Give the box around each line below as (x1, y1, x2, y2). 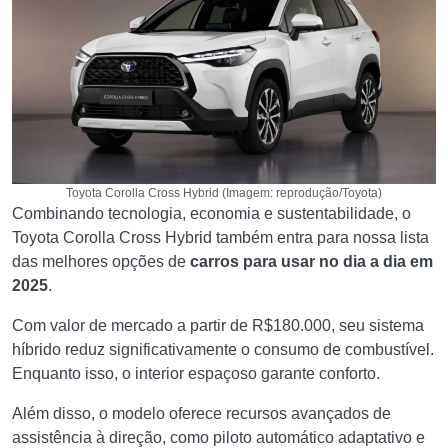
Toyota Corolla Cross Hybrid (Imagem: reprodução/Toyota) (66, 186, 382, 200)
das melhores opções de (12, 253, 190, 270)
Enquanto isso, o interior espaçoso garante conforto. (12, 365, 384, 382)
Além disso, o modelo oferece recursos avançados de (12, 405, 391, 422)
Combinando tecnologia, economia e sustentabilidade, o (12, 205, 411, 222)
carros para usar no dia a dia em (190, 253, 433, 270)
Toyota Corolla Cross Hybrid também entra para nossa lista (12, 229, 429, 246)
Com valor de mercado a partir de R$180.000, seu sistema (12, 317, 424, 334)
